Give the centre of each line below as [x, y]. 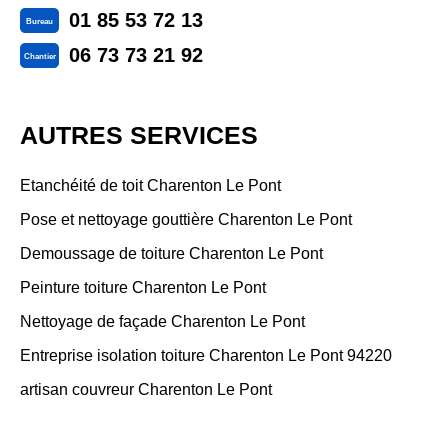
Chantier [39, 56]
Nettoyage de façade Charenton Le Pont [162, 321]
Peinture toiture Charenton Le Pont [143, 287]
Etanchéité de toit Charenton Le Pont [150, 185]
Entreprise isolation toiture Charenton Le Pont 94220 [206, 355]
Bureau [39, 21]
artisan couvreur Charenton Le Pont [146, 389]
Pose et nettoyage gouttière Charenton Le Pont [186, 219]
